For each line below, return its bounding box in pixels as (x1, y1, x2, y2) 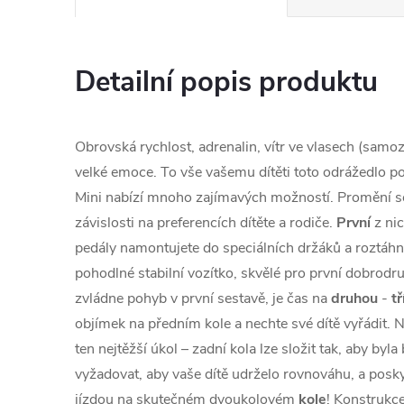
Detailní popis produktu (75, 63, 378, 101)
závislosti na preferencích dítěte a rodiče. (75, 213, 336, 233)
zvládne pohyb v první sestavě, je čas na (75, 289, 331, 308)
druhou (331, 289, 378, 308)
